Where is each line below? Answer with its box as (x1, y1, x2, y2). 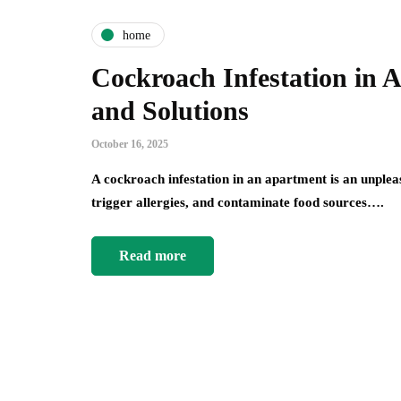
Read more (119, 248, 186, 264)
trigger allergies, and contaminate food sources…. (91, 195, 384, 210)
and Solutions (91, 96, 249, 126)
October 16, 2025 (91, 138, 168, 151)
